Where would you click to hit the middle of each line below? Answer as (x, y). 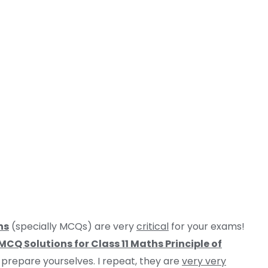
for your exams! (207, 226)
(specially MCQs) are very (73, 226)
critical (153, 226)
